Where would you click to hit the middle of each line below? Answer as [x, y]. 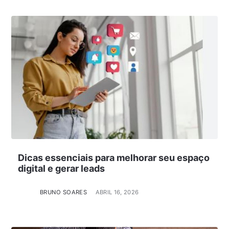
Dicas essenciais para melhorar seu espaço [113, 157]
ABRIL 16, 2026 [117, 192]
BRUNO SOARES [63, 192]
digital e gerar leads [61, 168]
